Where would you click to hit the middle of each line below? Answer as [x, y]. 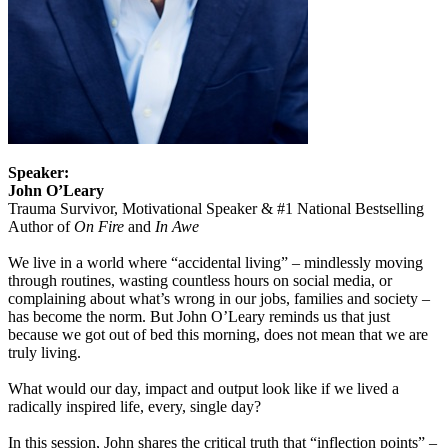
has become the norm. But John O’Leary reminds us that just [199, 317]
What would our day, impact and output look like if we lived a [203, 389]
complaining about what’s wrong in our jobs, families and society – [219, 299]
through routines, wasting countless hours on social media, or [200, 281]
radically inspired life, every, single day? [134, 407]
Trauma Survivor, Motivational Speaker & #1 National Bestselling [216, 209]
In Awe [177, 227]
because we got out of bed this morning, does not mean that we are [218, 335]
